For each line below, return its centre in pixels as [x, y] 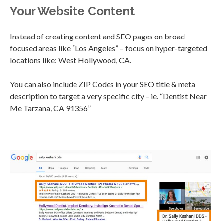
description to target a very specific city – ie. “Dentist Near [108, 96]
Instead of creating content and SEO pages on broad [97, 36]
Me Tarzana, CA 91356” [50, 108]
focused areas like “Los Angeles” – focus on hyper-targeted [109, 48]
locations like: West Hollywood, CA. [71, 60]
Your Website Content [74, 11]
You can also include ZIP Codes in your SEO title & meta [103, 84]
